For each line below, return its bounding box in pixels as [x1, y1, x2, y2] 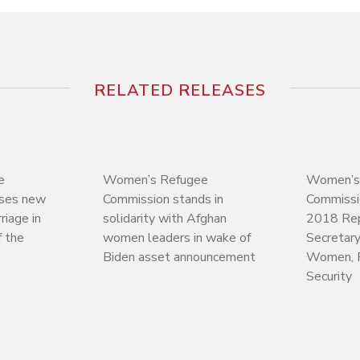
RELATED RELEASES [94, 79, 266, 101]
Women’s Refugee [102, 170, 208, 189]
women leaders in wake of [102, 228, 251, 247]
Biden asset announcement [102, 247, 256, 266]
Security [305, 267, 352, 285]
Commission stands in [102, 190, 223, 208]
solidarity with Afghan [102, 209, 227, 227]
